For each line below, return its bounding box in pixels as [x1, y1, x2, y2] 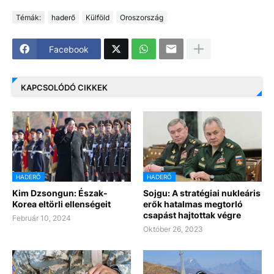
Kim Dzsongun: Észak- [12, 188, 108, 199]
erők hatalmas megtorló [143, 199, 243, 210]
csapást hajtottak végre [143, 210, 241, 221]
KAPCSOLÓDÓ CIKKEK [21, 82, 108, 92]
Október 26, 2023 [143, 224, 203, 234]
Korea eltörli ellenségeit [12, 199, 111, 210]
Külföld [86, 12, 109, 22]
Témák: [16, 12, 41, 22]
